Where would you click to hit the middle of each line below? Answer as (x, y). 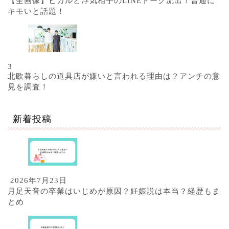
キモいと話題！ (36, 11)
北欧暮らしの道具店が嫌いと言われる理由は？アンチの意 (114, 76)
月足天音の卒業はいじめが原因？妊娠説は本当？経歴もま (114, 191)
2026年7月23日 (37, 180)
